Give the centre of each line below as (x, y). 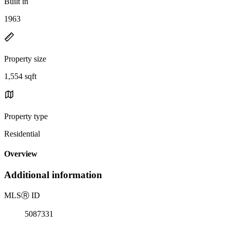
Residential (22, 133)
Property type (26, 116)
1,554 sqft (20, 76)
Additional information (53, 175)
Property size (25, 59)
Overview (21, 154)
